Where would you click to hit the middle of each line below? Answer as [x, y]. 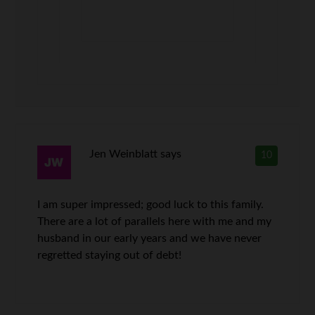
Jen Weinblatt [123, 154]
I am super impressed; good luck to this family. [151, 205]
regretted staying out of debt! [110, 255]
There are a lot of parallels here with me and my [155, 221]
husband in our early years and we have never [150, 238]
